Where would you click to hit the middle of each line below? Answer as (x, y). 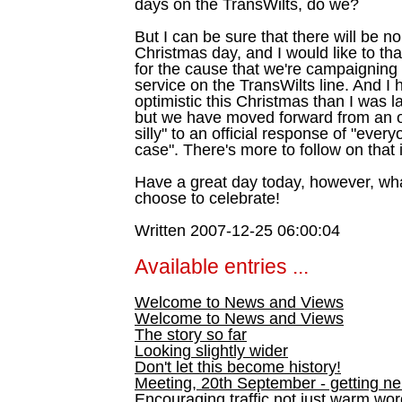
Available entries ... (222, 267)
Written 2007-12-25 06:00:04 (237, 231)
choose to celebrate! (207, 198)
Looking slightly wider (211, 351)
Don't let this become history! (238, 367)
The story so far (191, 335)
